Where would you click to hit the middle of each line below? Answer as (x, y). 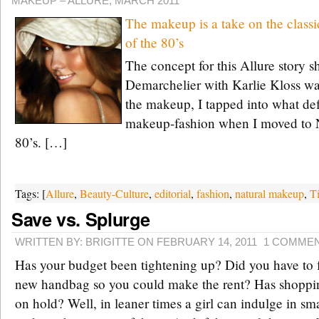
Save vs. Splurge (81, 219)
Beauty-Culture (114, 193)
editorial (173, 193)
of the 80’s (155, 42)
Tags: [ (30, 193)
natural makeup (270, 193)
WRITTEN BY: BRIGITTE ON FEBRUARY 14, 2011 (136, 242)
